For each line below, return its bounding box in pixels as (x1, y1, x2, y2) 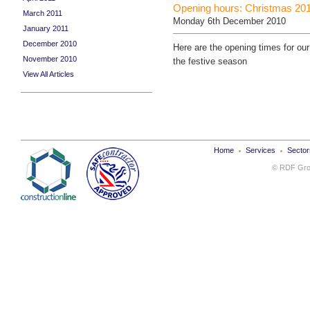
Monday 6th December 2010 (173, 16, 286, 27)
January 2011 (23, 24, 69, 33)
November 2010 (23, 55, 77, 63)
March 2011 (23, 9, 62, 17)
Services (246, 146, 275, 154)
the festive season (173, 56, 247, 67)
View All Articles (23, 70, 74, 78)
